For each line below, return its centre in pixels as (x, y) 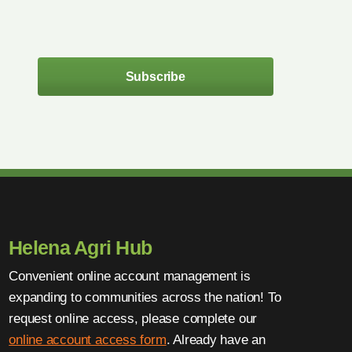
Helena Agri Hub (81, 248)
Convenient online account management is (130, 276)
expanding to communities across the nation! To (145, 297)
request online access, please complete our (133, 319)
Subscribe (155, 76)
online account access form (88, 340)
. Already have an (216, 340)
